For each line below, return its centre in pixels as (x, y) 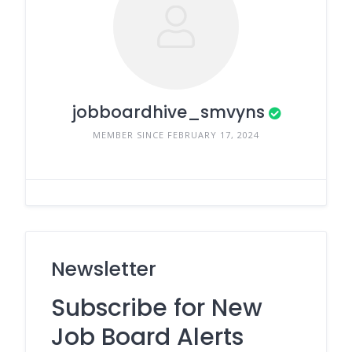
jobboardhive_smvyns (168, 112)
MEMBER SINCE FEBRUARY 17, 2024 (176, 135)
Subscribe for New (157, 308)
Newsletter (104, 269)
